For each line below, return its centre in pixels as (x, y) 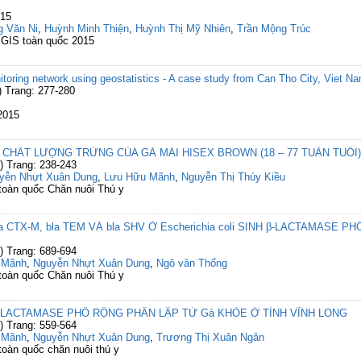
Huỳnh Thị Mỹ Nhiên (183, 29)
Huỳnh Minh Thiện (87, 29)
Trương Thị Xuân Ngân (210, 337)
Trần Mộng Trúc (274, 29)
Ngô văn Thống (192, 263)
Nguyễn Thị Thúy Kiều (233, 177)
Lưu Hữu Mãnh (139, 177)
